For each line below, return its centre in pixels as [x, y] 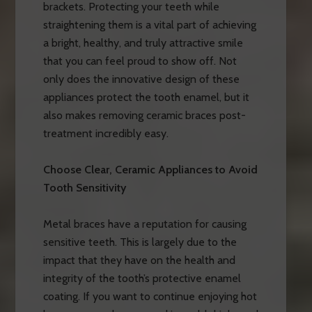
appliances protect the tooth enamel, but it [146, 97]
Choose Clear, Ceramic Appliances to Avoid [150, 169]
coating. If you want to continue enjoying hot [150, 296]
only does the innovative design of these [141, 79]
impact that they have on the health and [139, 260]
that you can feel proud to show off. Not [140, 61]
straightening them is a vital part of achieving [149, 24]
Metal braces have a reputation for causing [145, 224]
